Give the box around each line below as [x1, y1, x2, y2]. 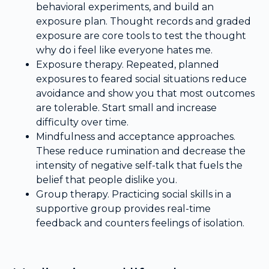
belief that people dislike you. [36, 174, 177, 186]
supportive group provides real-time [36, 203, 211, 215]
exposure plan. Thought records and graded [36, 16, 251, 28]
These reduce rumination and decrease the [36, 145, 246, 157]
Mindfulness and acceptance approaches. [36, 131, 235, 143]
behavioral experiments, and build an [36, 1, 214, 13]
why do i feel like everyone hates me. [36, 44, 213, 56]
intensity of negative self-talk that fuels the [36, 160, 243, 172]
